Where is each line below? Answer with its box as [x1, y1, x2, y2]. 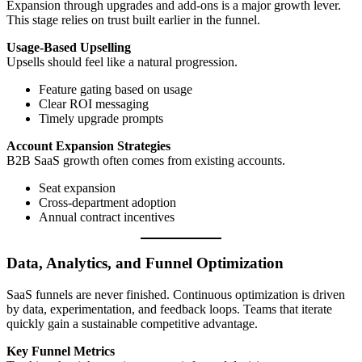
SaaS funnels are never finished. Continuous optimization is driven [6, 287, 345, 301]
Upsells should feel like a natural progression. [6, 55, 238, 69]
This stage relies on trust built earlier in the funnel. [6, 13, 260, 27]
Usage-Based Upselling [6, 40, 131, 55]
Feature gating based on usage [39, 82, 192, 97]
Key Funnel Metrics [6, 343, 115, 358]
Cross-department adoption [39, 196, 176, 210]
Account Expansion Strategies [6, 139, 170, 154]
